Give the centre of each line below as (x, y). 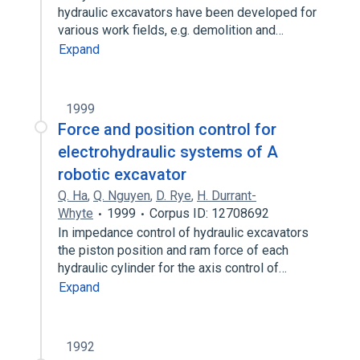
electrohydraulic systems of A (168, 152)
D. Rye (174, 196)
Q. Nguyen (122, 196)
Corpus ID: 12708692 (209, 213)
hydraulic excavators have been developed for (187, 12)
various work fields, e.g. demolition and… (172, 30)
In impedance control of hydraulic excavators (183, 233)
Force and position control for (167, 129)
